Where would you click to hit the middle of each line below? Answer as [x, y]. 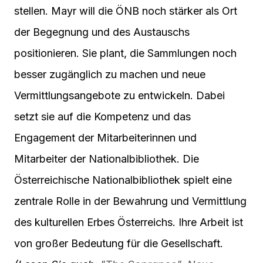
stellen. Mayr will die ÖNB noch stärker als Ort [126, 11]
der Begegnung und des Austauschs [102, 32]
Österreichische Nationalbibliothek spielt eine [123, 180]
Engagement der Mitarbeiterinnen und [105, 138]
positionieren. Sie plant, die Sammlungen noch [125, 53]
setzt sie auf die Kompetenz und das [102, 117]
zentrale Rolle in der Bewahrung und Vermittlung [130, 201]
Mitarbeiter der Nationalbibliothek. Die [107, 159]
